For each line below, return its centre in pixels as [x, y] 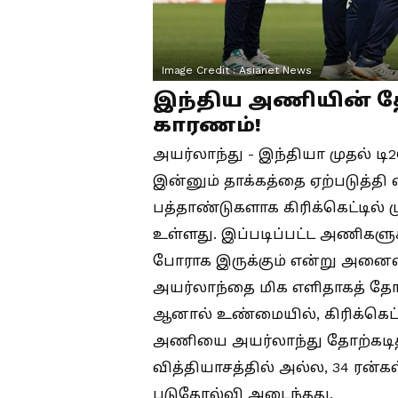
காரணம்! [207, 124]
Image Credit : [200, 70]
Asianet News [275, 70]
